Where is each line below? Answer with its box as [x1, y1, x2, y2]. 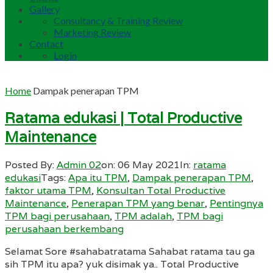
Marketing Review [54, 26, 131, 38]
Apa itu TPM [68, 171, 127, 184]
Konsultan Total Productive [96, 183, 225, 197]
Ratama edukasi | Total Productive [5, 108, 242, 127]
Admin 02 [57, 158, 101, 171]
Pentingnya [210, 196, 263, 210]
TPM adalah [115, 209, 172, 222]
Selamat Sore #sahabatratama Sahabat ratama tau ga [5, 244, 255, 258]
